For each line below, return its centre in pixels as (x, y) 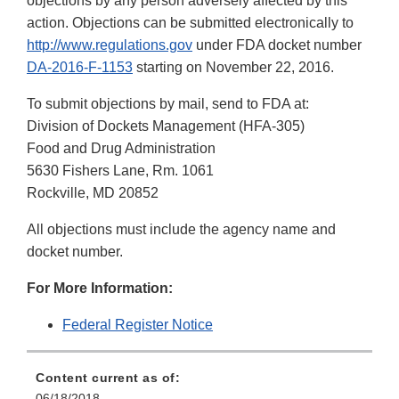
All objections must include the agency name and (181, 230)
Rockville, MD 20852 (93, 193)
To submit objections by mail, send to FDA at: (168, 104)
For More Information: (100, 289)
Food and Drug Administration (121, 149)
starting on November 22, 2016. (233, 68)
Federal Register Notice (138, 325)
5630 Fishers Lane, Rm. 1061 (120, 171)
